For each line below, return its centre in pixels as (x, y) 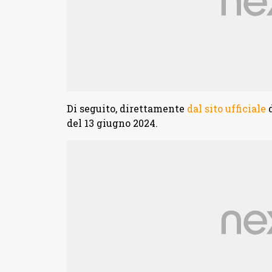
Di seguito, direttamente (127, 109)
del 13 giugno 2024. (112, 123)
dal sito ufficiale (226, 109)
